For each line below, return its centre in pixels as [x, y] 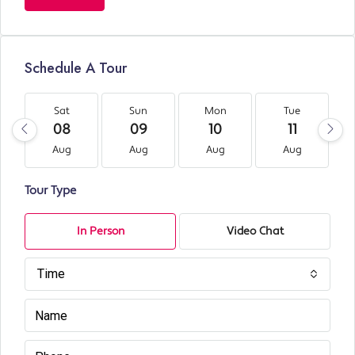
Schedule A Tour [76, 69]
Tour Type [50, 191]
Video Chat [255, 232]
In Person [100, 232]
